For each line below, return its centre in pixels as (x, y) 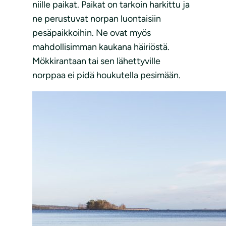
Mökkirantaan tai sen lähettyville (96, 61)
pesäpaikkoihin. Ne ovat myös (92, 33)
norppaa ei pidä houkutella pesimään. (106, 75)
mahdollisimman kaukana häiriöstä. (101, 47)
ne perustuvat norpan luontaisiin (97, 19)
